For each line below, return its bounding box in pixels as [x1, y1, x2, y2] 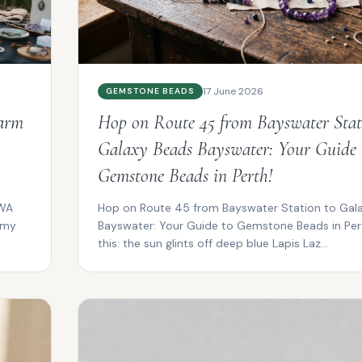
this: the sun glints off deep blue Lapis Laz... [98, 235, 328, 250]
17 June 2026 [203, 84, 263, 98]
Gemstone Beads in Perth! [98, 163, 272, 187]
